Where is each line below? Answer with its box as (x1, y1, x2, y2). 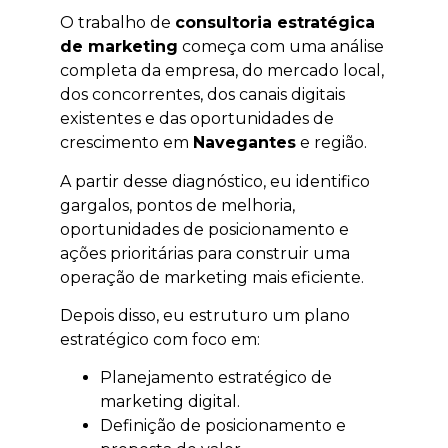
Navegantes (193, 133, 296, 153)
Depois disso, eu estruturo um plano (60, 306, 350, 326)
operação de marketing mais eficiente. (60, 267, 364, 287)
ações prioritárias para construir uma (60, 243, 350, 263)
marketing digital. (100, 392, 240, 412)
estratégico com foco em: (60, 330, 260, 350)
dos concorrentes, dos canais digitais (60, 85, 345, 105)
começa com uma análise (178, 37, 384, 57)
